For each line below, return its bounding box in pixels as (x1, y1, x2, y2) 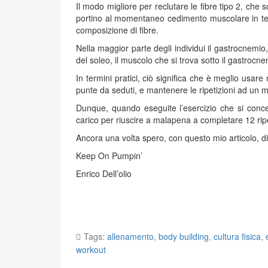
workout (76, 243, 106, 255)
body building (159, 230, 209, 242)
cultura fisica (214, 230, 261, 242)
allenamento (107, 230, 154, 242)
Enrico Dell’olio (76, 167, 132, 179)
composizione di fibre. (76, 24, 159, 36)
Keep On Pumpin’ (76, 150, 142, 162)
